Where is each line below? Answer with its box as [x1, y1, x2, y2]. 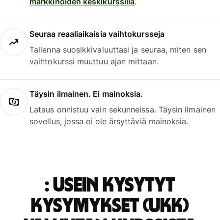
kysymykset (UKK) [31, 196, 189, 216]
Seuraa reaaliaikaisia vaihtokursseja [29, 29, 165, 39]
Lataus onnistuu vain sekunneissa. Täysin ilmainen [29, 104, 216, 114]
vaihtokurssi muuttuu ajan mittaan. [29, 56, 159, 67]
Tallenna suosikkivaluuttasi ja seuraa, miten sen [29, 45, 206, 55]
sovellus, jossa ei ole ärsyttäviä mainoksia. [29, 116, 189, 126]
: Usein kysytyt [45, 175, 175, 195]
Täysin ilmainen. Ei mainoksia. [29, 88, 143, 99]
